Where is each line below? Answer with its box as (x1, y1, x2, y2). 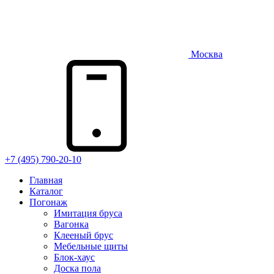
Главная (29, 175, 62, 185)
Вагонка (54, 219, 89, 229)
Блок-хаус (54, 252, 95, 262)
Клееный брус (54, 230, 113, 240)
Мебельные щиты (54, 241, 128, 251)
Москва (188, 49, 223, 59)
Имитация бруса (54, 208, 122, 218)
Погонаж (29, 197, 67, 207)
